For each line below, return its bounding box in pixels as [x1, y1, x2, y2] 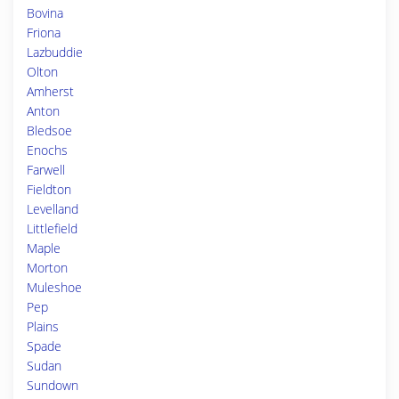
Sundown [27, 377, 78, 394]
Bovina [27, 4, 63, 21]
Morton [27, 259, 68, 276]
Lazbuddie [27, 44, 83, 61]
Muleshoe [27, 279, 82, 296]
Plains [27, 318, 59, 335]
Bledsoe [27, 122, 72, 139]
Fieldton [27, 181, 71, 198]
